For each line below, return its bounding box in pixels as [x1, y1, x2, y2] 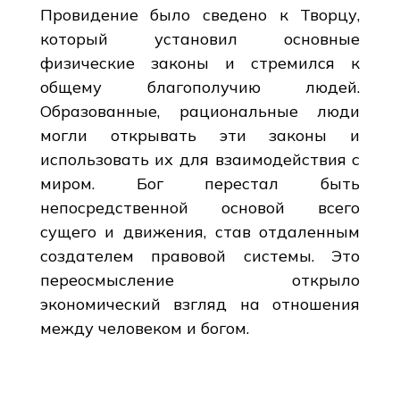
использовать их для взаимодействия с [39, 148, 361, 170]
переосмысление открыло [39, 269, 361, 290]
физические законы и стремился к [39, 52, 361, 73]
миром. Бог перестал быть [39, 172, 361, 194]
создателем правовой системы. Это [39, 245, 361, 266]
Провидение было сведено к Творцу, [39, 4, 361, 25]
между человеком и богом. [39, 317, 249, 338]
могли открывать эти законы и [39, 124, 361, 146]
